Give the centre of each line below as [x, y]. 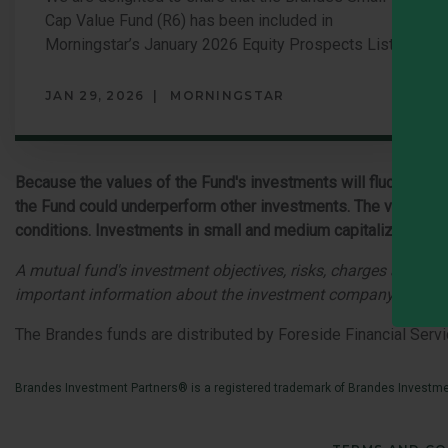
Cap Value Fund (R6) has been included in [189, 20]
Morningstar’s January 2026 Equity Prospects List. [221, 44]
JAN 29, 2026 [95, 95]
